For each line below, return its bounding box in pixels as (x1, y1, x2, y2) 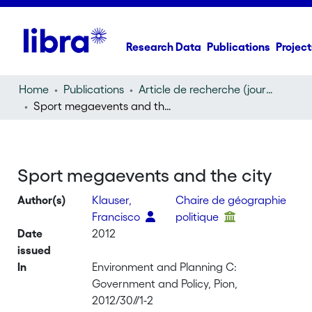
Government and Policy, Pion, (92, 277, 238, 290)
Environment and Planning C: (92, 260, 237, 273)
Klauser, (92, 194, 132, 206)
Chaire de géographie (175, 194, 287, 206)
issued (17, 244, 52, 256)
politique (175, 210, 222, 223)
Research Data (126, 40, 202, 53)
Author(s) (17, 194, 67, 206)
